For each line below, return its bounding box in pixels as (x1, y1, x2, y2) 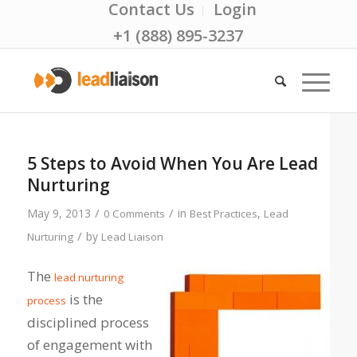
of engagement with (26, 335, 152, 355)
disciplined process (26, 313, 149, 332)
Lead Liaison (100, 229, 163, 244)
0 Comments (103, 206, 165, 221)
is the (65, 290, 103, 309)
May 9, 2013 (26, 206, 91, 221)
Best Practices (189, 206, 257, 221)
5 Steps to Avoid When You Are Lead (26, 152, 318, 175)
